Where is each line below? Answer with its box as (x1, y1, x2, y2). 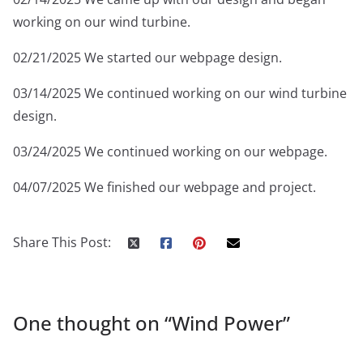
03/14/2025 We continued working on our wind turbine (13, 84, 347, 103)
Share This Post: (13, 233, 111, 252)
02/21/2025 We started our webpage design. (13, 49, 282, 67)
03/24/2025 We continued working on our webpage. (13, 143, 327, 161)
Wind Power (172, 310, 283, 337)
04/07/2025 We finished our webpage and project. (13, 178, 316, 197)
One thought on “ (13, 310, 172, 337)
